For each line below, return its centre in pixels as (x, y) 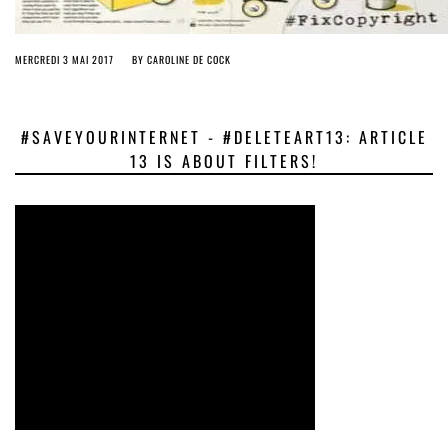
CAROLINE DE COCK (189, 59)
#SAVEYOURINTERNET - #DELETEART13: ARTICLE (224, 137)
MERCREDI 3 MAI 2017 (64, 59)
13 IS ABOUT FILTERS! (224, 161)
